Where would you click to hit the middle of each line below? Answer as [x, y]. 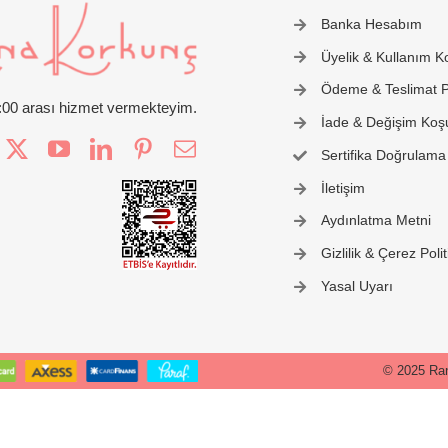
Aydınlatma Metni [376, 220]
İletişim [343, 187]
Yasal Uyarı [357, 286]
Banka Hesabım [372, 23]
